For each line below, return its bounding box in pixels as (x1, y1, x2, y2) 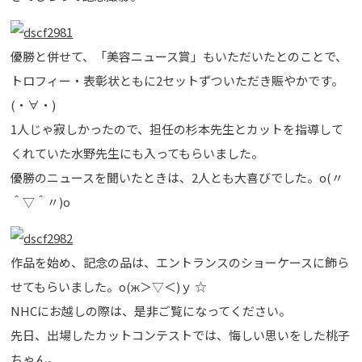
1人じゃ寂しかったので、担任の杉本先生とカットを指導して (11, 120, 344, 137)
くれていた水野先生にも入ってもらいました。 (11, 144, 264, 162)
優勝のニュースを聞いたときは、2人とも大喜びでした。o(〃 (11, 168, 344, 186)
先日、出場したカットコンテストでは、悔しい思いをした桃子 (11, 326, 351, 343)
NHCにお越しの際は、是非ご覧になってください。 (11, 301, 292, 319)
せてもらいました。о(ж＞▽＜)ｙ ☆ (11, 277, 208, 295)
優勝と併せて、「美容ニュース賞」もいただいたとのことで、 (11, 47, 348, 65)
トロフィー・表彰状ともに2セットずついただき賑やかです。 (11, 71, 344, 89)
